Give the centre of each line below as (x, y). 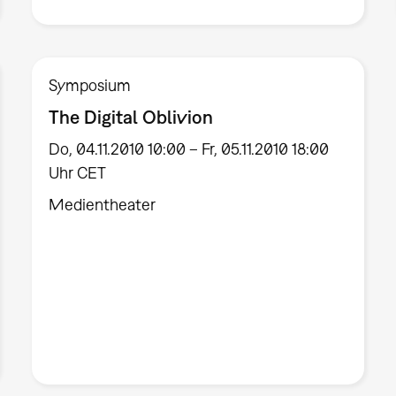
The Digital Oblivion (130, 117)
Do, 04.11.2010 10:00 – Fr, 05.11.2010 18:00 (188, 148)
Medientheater (102, 204)
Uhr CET (77, 172)
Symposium (89, 86)
